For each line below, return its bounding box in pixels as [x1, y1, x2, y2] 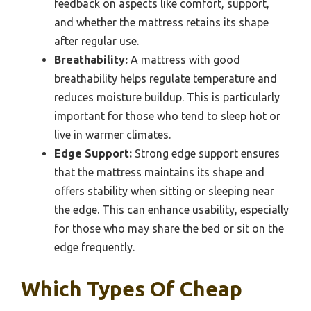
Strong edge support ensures [132, 146, 280, 160]
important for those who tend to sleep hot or [54, 109, 280, 122]
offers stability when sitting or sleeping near [54, 184, 274, 197]
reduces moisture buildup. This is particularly [54, 90, 280, 103]
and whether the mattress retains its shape [54, 15, 269, 28]
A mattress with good [128, 53, 240, 66]
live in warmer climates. [54, 128, 171, 141]
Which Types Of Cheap [21, 276, 242, 301]
